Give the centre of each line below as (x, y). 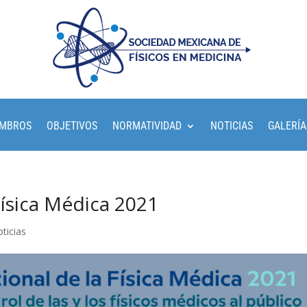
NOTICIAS (232, 126)
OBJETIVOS (72, 126)
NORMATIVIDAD (147, 126)
